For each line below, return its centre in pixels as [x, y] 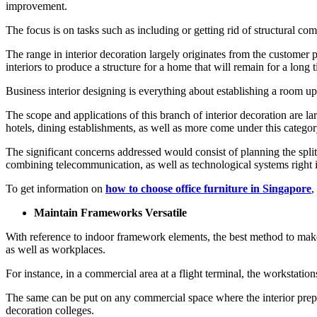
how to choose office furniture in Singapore [208, 188]
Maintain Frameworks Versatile [110, 212]
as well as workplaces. [56, 249]
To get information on [56, 188]
